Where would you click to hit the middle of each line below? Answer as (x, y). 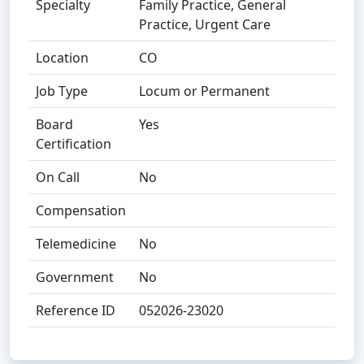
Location (62, 58)
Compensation (81, 210)
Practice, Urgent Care (205, 24)
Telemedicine (76, 244)
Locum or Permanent (204, 91)
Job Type (62, 91)
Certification (74, 144)
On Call (58, 177)
